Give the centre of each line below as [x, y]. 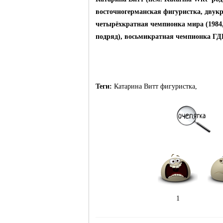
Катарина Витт [136, 86]
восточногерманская [128, 12]
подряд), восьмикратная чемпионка [154, 37]
